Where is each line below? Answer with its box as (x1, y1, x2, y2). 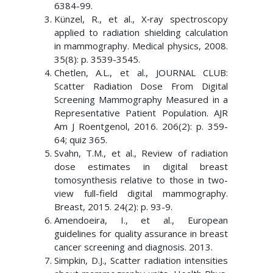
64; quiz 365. (54, 133, 107, 146)
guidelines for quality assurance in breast (54, 227, 229, 239)
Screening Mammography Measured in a (54, 93, 229, 105)
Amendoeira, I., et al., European (54, 214, 229, 226)
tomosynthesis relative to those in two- (54, 174, 229, 186)
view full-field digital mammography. (54, 187, 229, 199)
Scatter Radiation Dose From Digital (54, 80, 229, 92)
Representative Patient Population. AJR (54, 107, 229, 119)
